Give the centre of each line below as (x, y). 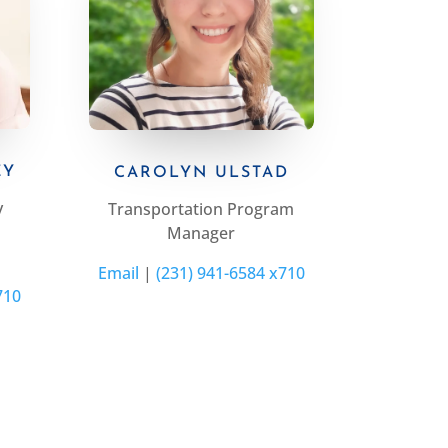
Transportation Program (201, 209)
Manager (201, 233)
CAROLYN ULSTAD (201, 173)
